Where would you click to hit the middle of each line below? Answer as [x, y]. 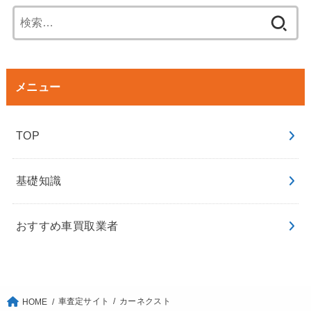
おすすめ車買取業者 [67, 226]
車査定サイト [84, 301]
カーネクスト [145, 301]
